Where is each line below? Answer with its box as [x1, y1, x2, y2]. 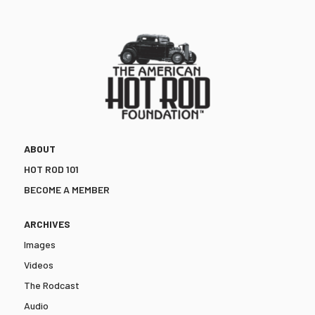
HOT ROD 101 [23, 162, 79, 175]
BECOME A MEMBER [23, 183, 110, 195]
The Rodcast [23, 278, 79, 291]
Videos [23, 258, 53, 271]
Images [23, 238, 56, 250]
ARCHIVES [23, 217, 70, 230]
